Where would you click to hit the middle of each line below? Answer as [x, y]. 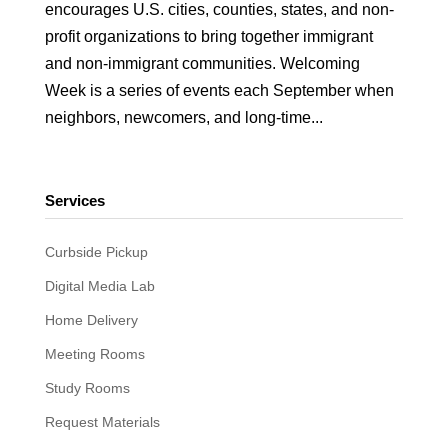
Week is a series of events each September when [219, 90]
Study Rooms [87, 388]
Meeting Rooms [94, 354]
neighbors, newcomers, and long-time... [183, 117]
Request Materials [102, 422]
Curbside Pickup [96, 252]
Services [74, 200]
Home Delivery [91, 320]
